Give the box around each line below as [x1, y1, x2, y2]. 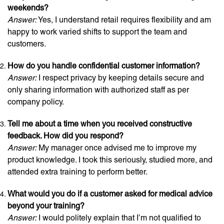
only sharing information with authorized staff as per [7, 85, 189, 94]
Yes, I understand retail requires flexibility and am [36, 15, 211, 24]
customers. [7, 39, 46, 48]
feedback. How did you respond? [7, 131, 123, 140]
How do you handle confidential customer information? [7, 61, 200, 70]
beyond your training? [7, 201, 84, 210]
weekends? [7, 3, 48, 12]
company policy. [7, 97, 64, 106]
